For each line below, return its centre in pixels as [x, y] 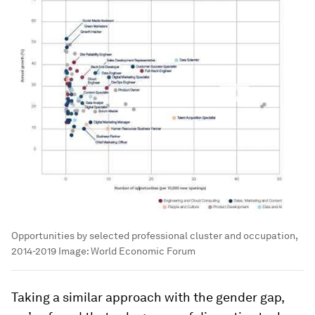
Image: [73, 251]
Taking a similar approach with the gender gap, [148, 297]
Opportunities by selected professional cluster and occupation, [154, 235]
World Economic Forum [143, 251]
